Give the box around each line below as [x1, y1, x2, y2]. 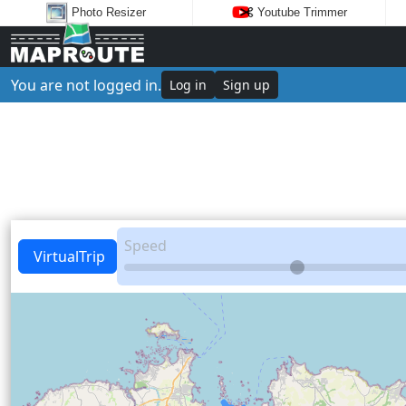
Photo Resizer [72, 5, 147, 20]
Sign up [223, 76, 270, 93]
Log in [169, 76, 207, 93]
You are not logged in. [11, 74, 161, 95]
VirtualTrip [30, 246, 105, 266]
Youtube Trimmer [256, 5, 347, 20]
